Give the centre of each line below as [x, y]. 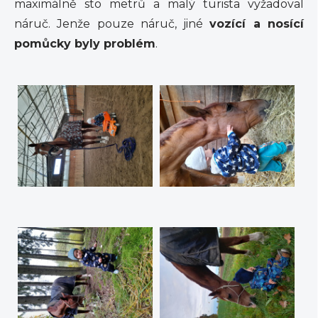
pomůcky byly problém [85, 44]
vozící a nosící [257, 24]
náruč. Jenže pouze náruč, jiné [112, 24]
